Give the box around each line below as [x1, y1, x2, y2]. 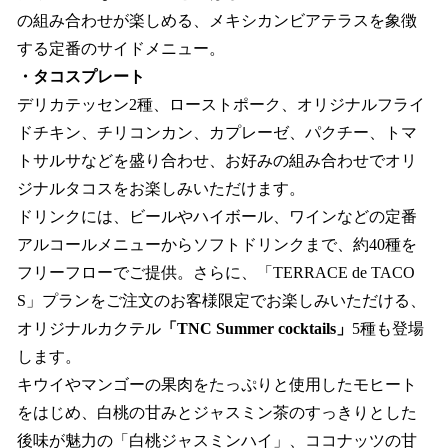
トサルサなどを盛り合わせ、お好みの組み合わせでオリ [17, 152, 417, 170]
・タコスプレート [17, 68, 145, 86]
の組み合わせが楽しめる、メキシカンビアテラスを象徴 [17, 12, 417, 30]
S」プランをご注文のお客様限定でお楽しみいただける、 [17, 292, 426, 310]
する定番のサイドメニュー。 [17, 40, 225, 58]
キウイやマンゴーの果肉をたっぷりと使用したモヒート [17, 376, 417, 394]
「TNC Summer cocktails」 [161, 320, 352, 338]
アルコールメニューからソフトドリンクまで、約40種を [17, 236, 417, 254]
